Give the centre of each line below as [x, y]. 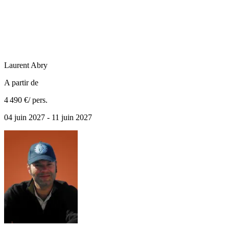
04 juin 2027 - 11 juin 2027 [48, 117]
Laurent [17, 65]
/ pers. [38, 100]
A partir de [21, 82]
